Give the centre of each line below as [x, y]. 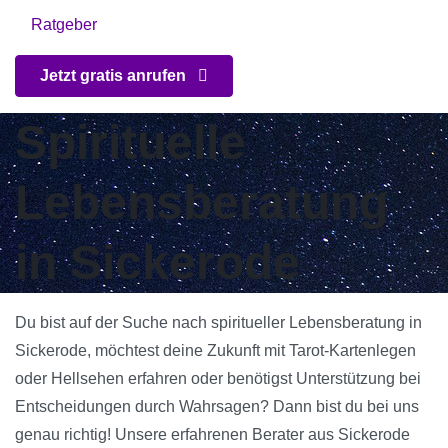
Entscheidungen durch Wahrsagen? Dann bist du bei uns [217, 407]
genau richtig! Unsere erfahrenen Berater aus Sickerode [212, 435]
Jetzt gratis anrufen [115, 76]
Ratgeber [64, 25]
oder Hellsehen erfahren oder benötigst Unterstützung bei [218, 379]
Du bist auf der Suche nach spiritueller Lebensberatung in [218, 323]
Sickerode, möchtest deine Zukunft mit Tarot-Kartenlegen [215, 351]
